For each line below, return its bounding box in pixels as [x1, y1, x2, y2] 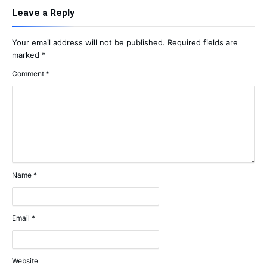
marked [12, 50, 42, 60]
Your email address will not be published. [12, 38, 165, 48]
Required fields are [167, 38, 238, 48]
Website [12, 256, 38, 266]
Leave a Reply [12, 7, 74, 19]
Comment [12, 69, 46, 79]
